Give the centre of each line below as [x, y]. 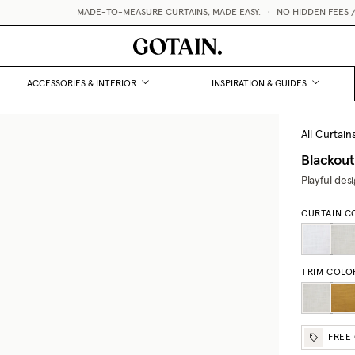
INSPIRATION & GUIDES [260, 84]
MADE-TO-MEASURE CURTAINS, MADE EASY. [156, 13]
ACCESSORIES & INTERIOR [82, 84]
